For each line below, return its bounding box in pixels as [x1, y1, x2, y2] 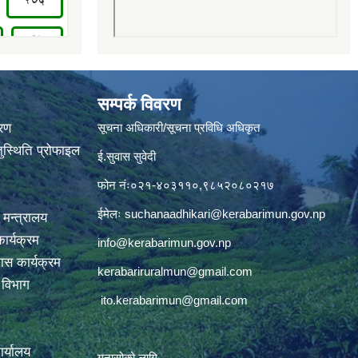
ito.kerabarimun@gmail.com [101, 293, 248, 307]
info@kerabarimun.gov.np [97, 236, 231, 249]
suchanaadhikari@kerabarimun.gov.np [125, 207, 325, 221]
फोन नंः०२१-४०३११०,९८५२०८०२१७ [97, 178, 274, 192]
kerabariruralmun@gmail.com [97, 265, 253, 278]
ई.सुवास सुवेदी [97, 149, 156, 163]
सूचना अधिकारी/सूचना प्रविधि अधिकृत [97, 121, 260, 134]
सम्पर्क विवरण [97, 94, 181, 114]
